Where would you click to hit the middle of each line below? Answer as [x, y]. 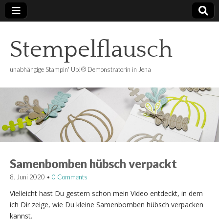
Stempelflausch [91, 50]
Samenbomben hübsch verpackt [93, 163]
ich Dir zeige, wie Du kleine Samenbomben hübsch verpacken [107, 204]
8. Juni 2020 [27, 177]
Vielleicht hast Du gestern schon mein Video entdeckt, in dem [106, 193]
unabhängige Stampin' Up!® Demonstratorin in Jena [80, 69]
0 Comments [70, 177]
